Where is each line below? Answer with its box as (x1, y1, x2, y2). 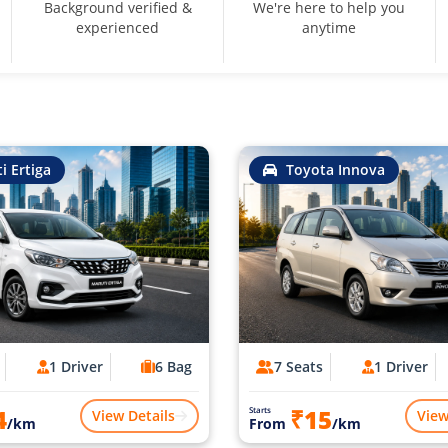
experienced (76, 18, 160, 37)
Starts (249, 403, 271, 415)
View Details (92, 405, 175, 425)
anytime (302, 18, 357, 37)
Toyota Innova (282, 160, 385, 179)
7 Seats (274, 356, 323, 376)
